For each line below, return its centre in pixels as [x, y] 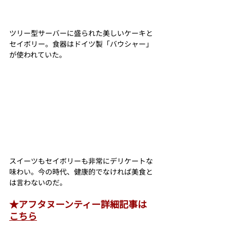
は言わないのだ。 [38, 183]
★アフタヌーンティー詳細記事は [78, 204]
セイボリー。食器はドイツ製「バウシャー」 [81, 43]
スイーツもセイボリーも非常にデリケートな [81, 161]
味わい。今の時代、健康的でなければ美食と [81, 172]
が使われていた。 [38, 54]
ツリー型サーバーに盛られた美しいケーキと [81, 33]
